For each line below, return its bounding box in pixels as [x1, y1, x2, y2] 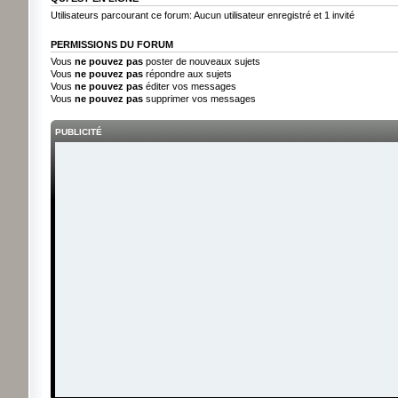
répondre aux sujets [142, 68, 232, 79]
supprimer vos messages [142, 93, 256, 104]
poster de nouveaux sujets [142, 56, 260, 67]
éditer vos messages [142, 81, 236, 92]
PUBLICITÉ [54, 126, 102, 137]
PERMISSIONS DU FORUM [50, 39, 173, 50]
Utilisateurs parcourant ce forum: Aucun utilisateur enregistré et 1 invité [50, 10, 354, 20]
